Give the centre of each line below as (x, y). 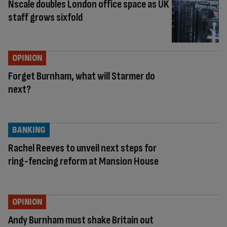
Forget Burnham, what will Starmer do (82, 76)
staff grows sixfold (45, 17)
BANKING (29, 130)
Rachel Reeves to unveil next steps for (82, 148)
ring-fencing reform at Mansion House (83, 161)
